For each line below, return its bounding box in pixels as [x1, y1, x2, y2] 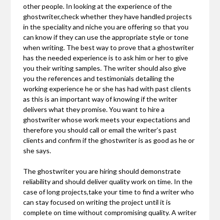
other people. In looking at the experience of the [23, 2, 172, 11]
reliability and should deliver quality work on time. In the [23, 177, 193, 186]
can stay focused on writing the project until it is [23, 198, 171, 207]
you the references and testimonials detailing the [23, 74, 175, 83]
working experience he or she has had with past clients [23, 84, 192, 93]
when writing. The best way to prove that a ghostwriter [23, 43, 194, 52]
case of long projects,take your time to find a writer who [23, 188, 194, 196]
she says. [23, 146, 52, 155]
